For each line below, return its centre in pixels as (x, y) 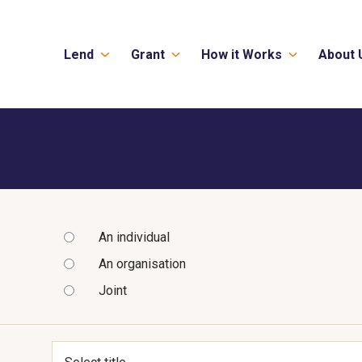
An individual (134, 237)
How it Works (241, 54)
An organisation (142, 264)
